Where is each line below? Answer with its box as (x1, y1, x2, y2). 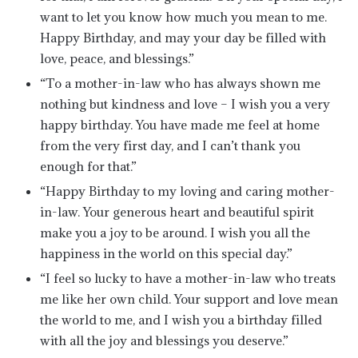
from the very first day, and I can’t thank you (40, 137, 300, 153)
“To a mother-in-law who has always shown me (40, 75, 320, 91)
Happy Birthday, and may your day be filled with (40, 30, 326, 46)
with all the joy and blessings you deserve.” (40, 332, 288, 348)
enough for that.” (40, 158, 137, 174)
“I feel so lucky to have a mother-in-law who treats (40, 270, 336, 286)
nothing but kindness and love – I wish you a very (40, 96, 330, 112)
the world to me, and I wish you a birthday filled (40, 312, 322, 328)
